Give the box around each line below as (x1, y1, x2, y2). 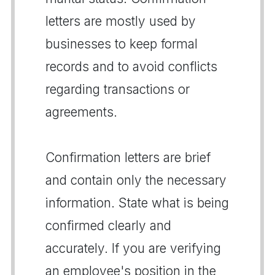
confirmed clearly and (45, 217, 171, 233)
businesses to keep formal (45, 36, 198, 52)
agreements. (45, 104, 117, 120)
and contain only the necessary (45, 172, 227, 188)
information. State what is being (45, 195, 229, 211)
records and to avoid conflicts (45, 58, 217, 74)
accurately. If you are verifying (45, 240, 221, 256)
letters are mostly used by (45, 13, 196, 29)
